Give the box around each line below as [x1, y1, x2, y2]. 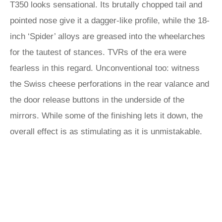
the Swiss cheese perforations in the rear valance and [10, 79, 209, 89]
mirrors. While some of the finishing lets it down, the [10, 111, 203, 120]
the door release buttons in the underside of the [10, 95, 184, 105]
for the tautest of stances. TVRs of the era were [10, 48, 186, 57]
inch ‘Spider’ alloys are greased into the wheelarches [10, 32, 205, 41]
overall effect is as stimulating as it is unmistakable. [10, 127, 202, 136]
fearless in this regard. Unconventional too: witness [10, 63, 200, 73]
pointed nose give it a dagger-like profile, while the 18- [10, 16, 210, 25]
